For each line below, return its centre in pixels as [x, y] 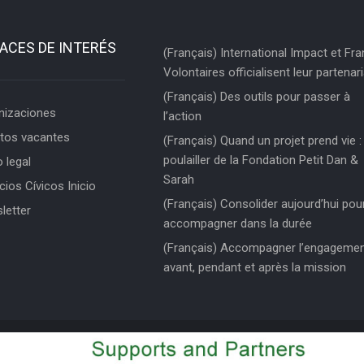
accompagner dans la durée [237, 223]
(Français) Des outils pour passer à [256, 96]
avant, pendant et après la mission [254, 267]
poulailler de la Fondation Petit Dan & [260, 160]
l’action [182, 116]
